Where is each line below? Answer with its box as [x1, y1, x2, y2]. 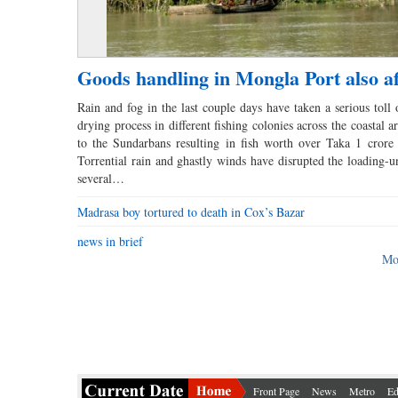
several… [77, 170, 124, 187]
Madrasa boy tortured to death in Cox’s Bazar [77, 203, 305, 221]
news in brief [77, 233, 143, 251]
